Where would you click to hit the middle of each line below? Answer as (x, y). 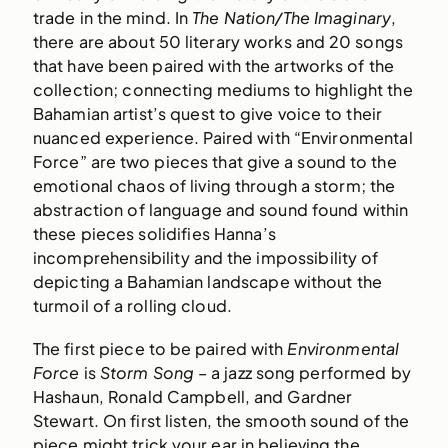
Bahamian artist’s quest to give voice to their (207, 114)
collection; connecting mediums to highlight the (222, 90)
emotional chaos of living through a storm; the (214, 186)
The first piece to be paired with (160, 349)
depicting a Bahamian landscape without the (207, 282)
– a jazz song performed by (302, 373)
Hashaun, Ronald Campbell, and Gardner (192, 397)
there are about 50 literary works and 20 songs (217, 42)
